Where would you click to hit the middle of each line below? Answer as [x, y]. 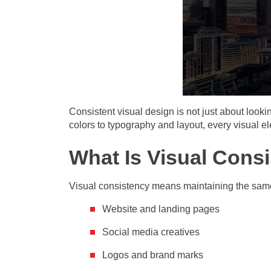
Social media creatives [151, 232]
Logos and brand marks [153, 255]
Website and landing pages [161, 209]
